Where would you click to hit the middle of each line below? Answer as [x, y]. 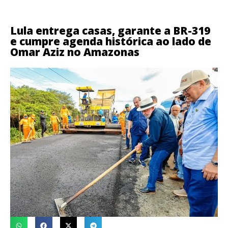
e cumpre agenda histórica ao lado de [111, 41]
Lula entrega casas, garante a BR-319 [110, 31]
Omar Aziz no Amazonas [75, 52]
